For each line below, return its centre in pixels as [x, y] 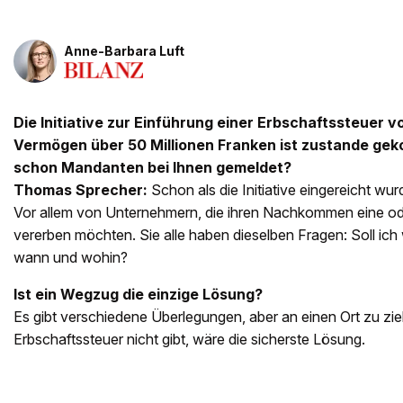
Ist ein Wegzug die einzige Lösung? [138, 295]
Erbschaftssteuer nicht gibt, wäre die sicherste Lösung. [189, 340]
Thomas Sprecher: [81, 190]
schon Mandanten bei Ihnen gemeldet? [152, 168]
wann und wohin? [71, 258]
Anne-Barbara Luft [124, 51]
